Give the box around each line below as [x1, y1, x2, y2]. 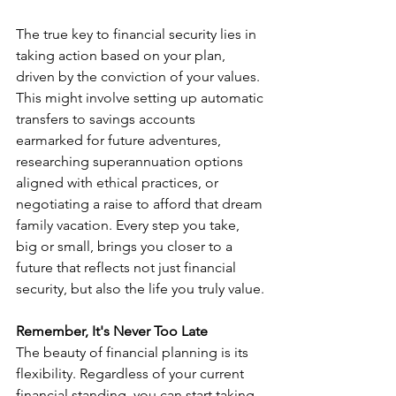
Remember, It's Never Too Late [16, 323, 208, 340]
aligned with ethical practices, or [16, 174, 222, 192]
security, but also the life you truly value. [16, 280, 264, 298]
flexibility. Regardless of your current [16, 365, 247, 383]
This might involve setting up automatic [16, 89, 267, 107]
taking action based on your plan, [16, 47, 229, 65]
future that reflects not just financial [16, 259, 240, 277]
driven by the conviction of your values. [16, 68, 263, 86]
